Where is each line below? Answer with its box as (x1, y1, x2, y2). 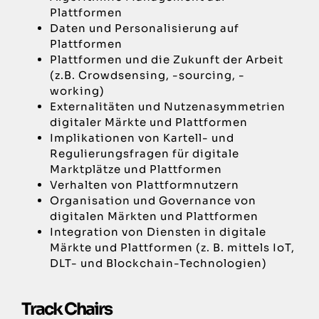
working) (49, 83, 105, 98)
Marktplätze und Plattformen (49, 162, 222, 176)
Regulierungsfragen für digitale (49, 146, 239, 160)
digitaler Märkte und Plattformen (49, 115, 248, 129)
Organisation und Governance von (49, 193, 256, 207)
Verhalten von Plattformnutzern (49, 177, 239, 192)
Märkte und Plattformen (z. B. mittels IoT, (49, 240, 295, 254)
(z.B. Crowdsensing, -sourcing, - (49, 68, 245, 82)
